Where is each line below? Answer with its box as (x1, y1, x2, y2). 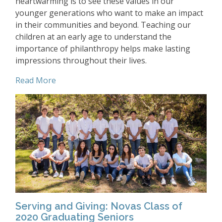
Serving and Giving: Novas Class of (15, 200, 182, 212)
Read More (15, 75, 56, 86)
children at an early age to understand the (15, 31, 171, 43)
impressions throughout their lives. (15, 55, 147, 66)
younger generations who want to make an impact (15, 7, 203, 19)
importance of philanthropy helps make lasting (15, 43, 190, 55)
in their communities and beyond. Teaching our (15, 19, 191, 31)
